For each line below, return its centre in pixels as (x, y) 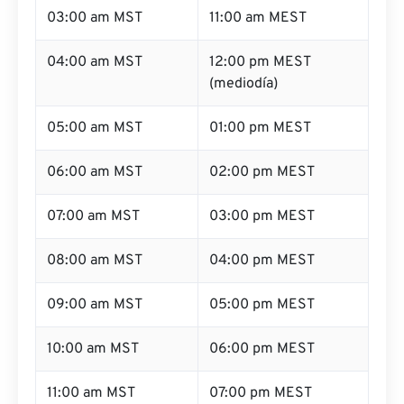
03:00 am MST (95, 18)
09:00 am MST (95, 305)
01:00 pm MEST (260, 128)
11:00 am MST (91, 393)
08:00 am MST (95, 261)
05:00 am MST (95, 128)
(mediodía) (243, 84)
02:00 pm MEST (262, 172)
